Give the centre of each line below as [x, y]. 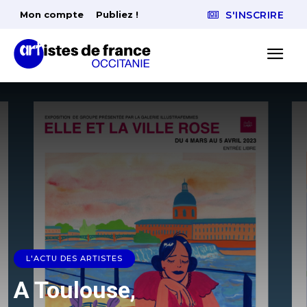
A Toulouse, [75, 290]
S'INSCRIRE [255, 15]
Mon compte [52, 14]
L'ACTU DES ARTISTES [74, 259]
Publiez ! [117, 14]
